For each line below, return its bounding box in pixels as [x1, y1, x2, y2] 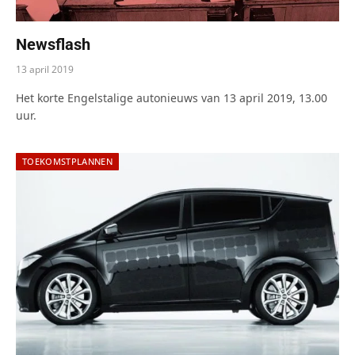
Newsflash [16, 35, 90, 55]
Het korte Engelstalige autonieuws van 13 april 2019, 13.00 [16, 90, 327, 106]
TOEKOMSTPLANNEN [22, 155, 113, 168]
